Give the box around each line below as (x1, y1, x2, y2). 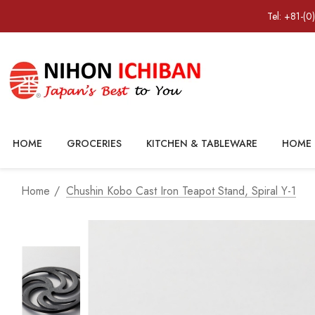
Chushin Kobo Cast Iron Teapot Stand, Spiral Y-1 (66, 183, 296, 199)
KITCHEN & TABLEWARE (146, 136, 257, 150)
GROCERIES (67, 136, 122, 150)
